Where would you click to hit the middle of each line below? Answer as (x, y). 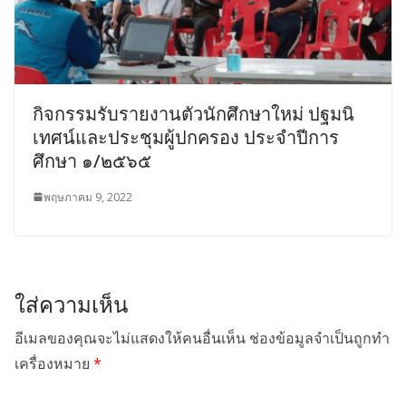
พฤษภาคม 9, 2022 (88, 197)
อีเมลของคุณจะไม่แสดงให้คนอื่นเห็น (130, 338)
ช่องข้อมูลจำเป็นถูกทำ (319, 338)
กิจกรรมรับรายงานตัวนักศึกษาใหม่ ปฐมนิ (193, 113)
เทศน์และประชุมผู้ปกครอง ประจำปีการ (186, 137)
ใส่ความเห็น (71, 304)
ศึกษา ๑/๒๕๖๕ (92, 160)
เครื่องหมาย (54, 363)
